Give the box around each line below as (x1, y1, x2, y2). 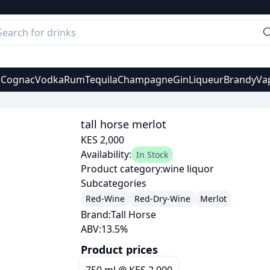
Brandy (223, 73, 256, 86)
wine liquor (163, 162, 215, 175)
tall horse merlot (81, 117, 167, 131)
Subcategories (81, 177, 147, 190)
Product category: (81, 162, 163, 175)
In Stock (136, 149, 169, 160)
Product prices (81, 242, 159, 257)
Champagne (117, 73, 173, 86)
